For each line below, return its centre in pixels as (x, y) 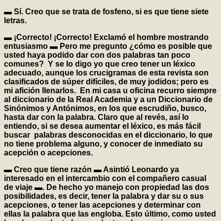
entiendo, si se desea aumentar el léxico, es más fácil (102, 126)
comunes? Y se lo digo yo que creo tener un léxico (100, 64)
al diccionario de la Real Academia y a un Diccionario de (108, 100)
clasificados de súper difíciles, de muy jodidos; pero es (106, 82)
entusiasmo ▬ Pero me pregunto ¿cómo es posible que (108, 46)
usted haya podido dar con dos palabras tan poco (97, 55)
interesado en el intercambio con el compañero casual (105, 179)
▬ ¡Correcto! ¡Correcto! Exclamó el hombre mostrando (106, 37)
